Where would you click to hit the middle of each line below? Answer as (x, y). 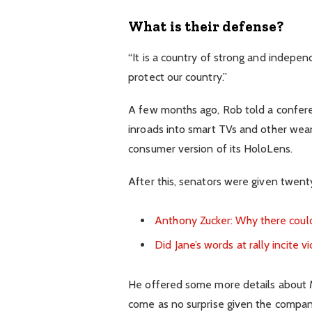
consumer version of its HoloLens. (210, 148)
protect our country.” (178, 77)
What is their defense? (206, 27)
